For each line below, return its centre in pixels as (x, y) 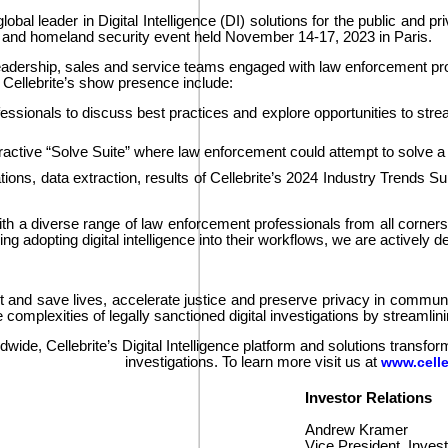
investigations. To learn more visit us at (252, 362)
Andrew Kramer (356, 430)
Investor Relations (368, 398)
